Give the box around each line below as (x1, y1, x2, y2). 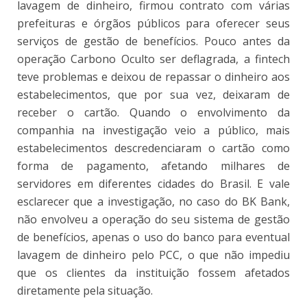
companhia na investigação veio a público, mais (17, 122, 290, 138)
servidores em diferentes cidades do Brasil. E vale (17, 175, 290, 191)
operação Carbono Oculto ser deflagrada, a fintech (17, 51, 290, 66)
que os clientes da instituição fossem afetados (17, 265, 290, 280)
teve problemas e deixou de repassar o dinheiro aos (17, 69, 290, 84)
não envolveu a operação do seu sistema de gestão (17, 211, 290, 227)
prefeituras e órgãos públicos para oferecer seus (17, 15, 290, 31)
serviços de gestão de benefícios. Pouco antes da (17, 33, 290, 49)
